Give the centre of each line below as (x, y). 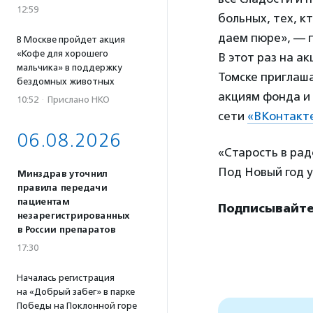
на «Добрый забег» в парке (76, 292)
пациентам (43, 202)
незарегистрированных (73, 216)
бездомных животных (66, 81)
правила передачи (62, 188)
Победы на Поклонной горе (77, 306)
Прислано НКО (79, 100)
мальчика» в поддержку (69, 67)
